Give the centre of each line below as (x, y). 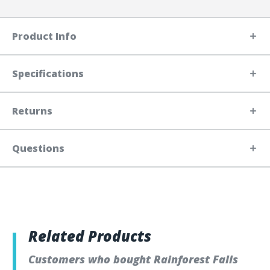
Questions (38, 149)
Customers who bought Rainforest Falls (133, 259)
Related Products (90, 236)
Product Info (44, 36)
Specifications (48, 74)
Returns (32, 111)
